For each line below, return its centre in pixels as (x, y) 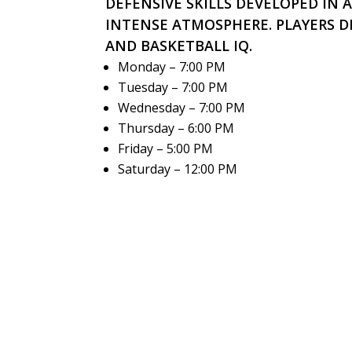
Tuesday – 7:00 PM (173, 87)
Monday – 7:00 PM (172, 66)
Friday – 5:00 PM (166, 148)
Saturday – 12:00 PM (178, 169)
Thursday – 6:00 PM (176, 128)
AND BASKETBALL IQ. (179, 45)
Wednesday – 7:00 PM (182, 107)
